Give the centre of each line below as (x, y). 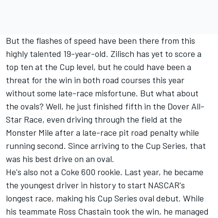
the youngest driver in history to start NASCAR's (95, 185)
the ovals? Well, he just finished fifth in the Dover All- (105, 106)
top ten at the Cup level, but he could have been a (99, 66)
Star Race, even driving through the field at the (94, 119)
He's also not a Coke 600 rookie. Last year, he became (105, 172)
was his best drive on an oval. (61, 158)
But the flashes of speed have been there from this (100, 40)
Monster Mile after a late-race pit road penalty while (102, 132)
